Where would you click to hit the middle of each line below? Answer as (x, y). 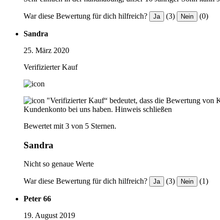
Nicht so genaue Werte (59, 164)
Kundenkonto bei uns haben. (68, 109)
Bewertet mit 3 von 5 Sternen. (70, 126)
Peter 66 (37, 199)
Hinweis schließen (143, 109)
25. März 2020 (46, 50)
